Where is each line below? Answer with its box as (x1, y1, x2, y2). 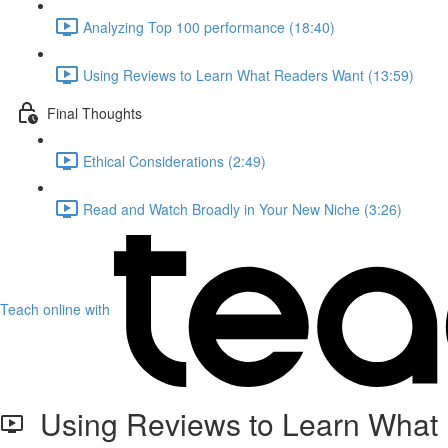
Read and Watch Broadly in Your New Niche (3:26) (83, 198, 402, 219)
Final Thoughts (47, 102, 142, 123)
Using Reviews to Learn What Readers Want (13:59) (83, 64, 414, 85)
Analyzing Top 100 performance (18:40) (83, 16, 335, 37)
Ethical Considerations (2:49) (83, 150, 266, 171)
